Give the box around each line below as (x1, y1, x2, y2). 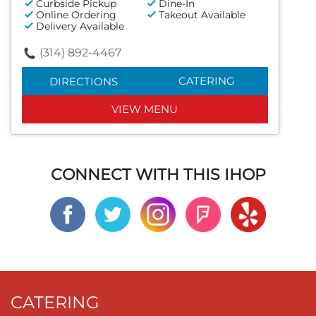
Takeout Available (159, 8, 246, 22)
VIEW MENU (111, 102, 178, 116)
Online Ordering (36, 8, 116, 22)
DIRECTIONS (49, 75, 118, 89)
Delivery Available (36, 20, 124, 33)
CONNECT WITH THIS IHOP (50, 165, 266, 185)
